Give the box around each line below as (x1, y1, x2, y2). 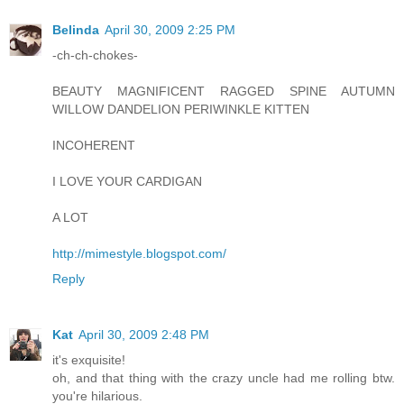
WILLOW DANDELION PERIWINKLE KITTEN (52, 102, 309, 117)
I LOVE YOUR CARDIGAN (52, 174, 202, 189)
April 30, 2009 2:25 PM (105, 23, 235, 38)
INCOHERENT (52, 138, 135, 153)
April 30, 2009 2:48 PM (78, 327, 209, 343)
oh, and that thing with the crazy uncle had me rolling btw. (52, 371, 395, 386)
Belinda (52, 23, 99, 38)
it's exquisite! (52, 353, 125, 368)
